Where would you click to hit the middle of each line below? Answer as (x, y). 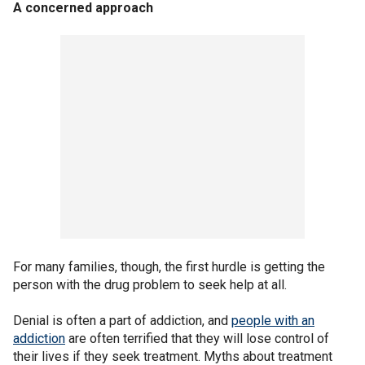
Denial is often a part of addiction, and (122, 320)
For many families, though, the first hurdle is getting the (169, 266)
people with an (273, 320)
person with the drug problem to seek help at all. (150, 284)
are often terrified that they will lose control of (197, 338)
